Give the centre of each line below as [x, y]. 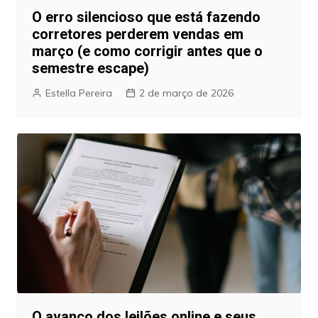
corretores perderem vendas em [137, 34]
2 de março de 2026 [186, 93]
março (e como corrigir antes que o [147, 51]
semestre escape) [90, 68]
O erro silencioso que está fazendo [146, 17]
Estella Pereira [78, 93]
